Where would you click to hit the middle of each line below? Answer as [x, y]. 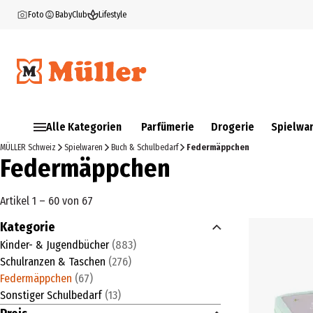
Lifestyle [112, 15]
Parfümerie [168, 127]
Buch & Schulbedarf [145, 147]
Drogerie [233, 127]
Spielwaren [83, 147]
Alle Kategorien [84, 127]
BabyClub [71, 15]
